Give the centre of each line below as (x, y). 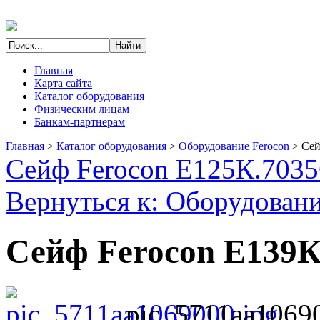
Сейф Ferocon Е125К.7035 (162, 169)
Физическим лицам (82, 109)
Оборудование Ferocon (234, 146)
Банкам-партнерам (80, 122)
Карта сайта (63, 83)
